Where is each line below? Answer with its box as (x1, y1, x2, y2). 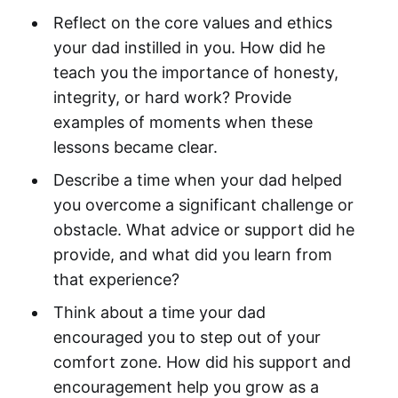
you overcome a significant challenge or (52, 195, 354, 215)
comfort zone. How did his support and (52, 353, 351, 372)
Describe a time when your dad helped (52, 171, 342, 190)
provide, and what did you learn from (52, 245, 332, 265)
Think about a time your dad (52, 303, 266, 322)
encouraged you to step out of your (52, 328, 321, 347)
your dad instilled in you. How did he (52, 38, 325, 58)
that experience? (52, 270, 179, 290)
